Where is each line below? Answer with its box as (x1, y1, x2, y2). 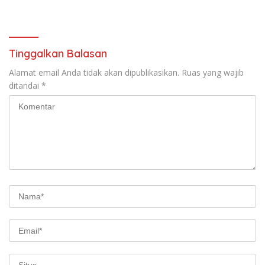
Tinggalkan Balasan (9, 47, 107, 61)
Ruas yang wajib (182, 67, 244, 79)
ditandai (9, 80, 41, 92)
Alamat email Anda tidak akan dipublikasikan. (9, 67, 179, 79)
